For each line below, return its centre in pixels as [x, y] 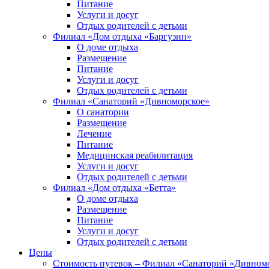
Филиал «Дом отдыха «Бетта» [114, 188]
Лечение [94, 134]
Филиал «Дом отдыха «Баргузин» [122, 36]
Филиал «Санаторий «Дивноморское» [131, 101]
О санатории [103, 112]
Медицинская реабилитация [135, 155]
